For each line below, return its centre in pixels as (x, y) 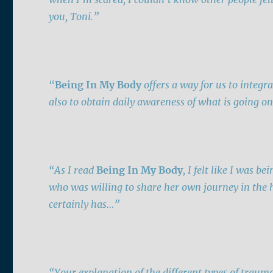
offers (157, 85)
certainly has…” (86, 204)
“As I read (73, 170)
